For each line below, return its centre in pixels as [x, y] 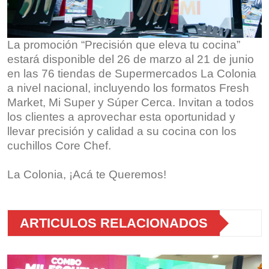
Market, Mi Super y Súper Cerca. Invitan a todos [131, 103]
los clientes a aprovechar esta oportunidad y [121, 117]
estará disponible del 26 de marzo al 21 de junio [131, 59]
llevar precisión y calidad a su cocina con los [122, 131]
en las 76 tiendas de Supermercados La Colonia [132, 74]
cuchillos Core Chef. [59, 146]
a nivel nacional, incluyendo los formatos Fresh [128, 88]
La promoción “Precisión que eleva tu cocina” [124, 45]
